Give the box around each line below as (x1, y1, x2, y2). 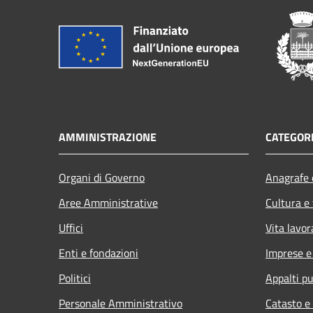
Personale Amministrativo (59, 294, 182, 312)
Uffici (59, 219, 83, 236)
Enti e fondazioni (59, 244, 138, 261)
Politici (59, 269, 91, 286)
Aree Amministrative (59, 194, 158, 211)
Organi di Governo (59, 168, 145, 186)
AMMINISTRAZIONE (59, 128, 156, 145)
